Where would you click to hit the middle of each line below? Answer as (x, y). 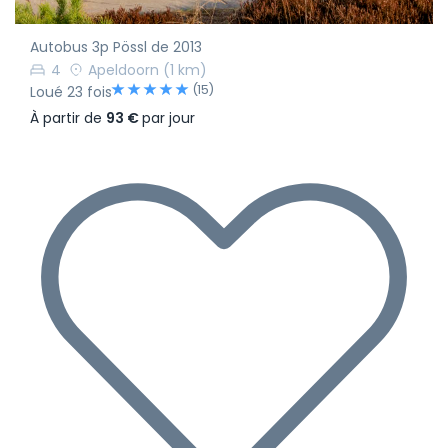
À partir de (68, 117)
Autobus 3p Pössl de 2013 (116, 46)
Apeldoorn (123, 69)
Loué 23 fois (71, 91)
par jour (168, 117)
